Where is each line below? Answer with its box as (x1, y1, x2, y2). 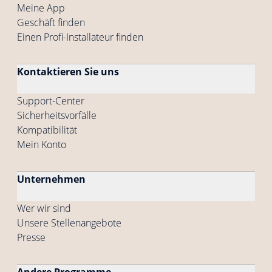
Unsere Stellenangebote (17, 216, 121, 229)
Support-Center (17, 94, 84, 107)
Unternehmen (17, 172, 86, 186)
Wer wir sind (17, 202, 71, 215)
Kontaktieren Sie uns (17, 65, 119, 78)
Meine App (17, 1, 65, 15)
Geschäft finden (17, 16, 85, 29)
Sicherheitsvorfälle (17, 109, 97, 122)
